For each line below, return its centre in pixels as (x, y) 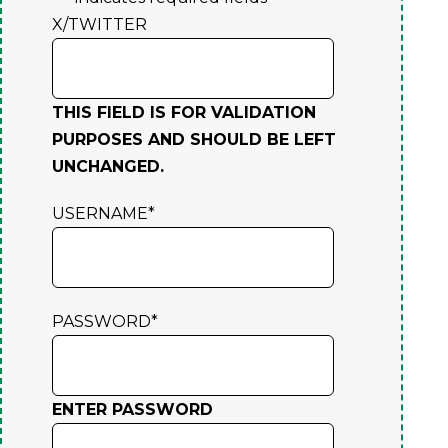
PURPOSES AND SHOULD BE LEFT (194, 139)
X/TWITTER (99, 24)
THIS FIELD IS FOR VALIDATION (184, 112)
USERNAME (100, 213)
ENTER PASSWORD (132, 409)
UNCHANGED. (108, 166)
